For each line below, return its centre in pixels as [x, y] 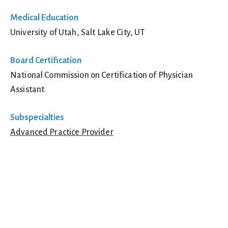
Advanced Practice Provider [62, 132]
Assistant [27, 89]
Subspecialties [37, 117]
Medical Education [44, 18]
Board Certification [46, 60]
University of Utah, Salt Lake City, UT [78, 32]
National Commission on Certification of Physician [102, 75]
